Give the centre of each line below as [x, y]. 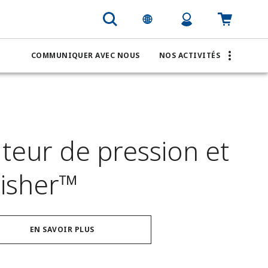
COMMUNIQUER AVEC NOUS [85, 55]
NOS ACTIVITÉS [189, 55]
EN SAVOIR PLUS [62, 229]
